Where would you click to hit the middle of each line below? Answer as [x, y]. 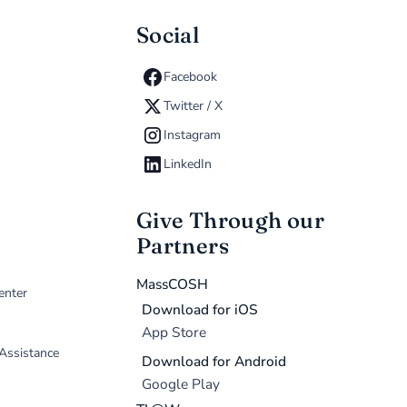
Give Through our [230, 221]
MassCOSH [172, 284]
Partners [182, 246]
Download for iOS [200, 310]
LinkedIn [188, 164]
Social [168, 35]
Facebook [191, 77]
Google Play [181, 384]
